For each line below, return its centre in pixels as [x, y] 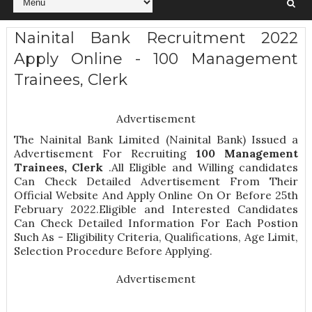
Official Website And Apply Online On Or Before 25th [156, 195]
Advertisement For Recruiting [105, 154]
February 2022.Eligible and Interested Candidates [156, 209]
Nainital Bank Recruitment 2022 [156, 38]
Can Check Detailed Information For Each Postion [156, 223]
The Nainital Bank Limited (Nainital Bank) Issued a [156, 140]
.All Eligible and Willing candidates [203, 167]
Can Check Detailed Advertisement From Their [156, 181]
